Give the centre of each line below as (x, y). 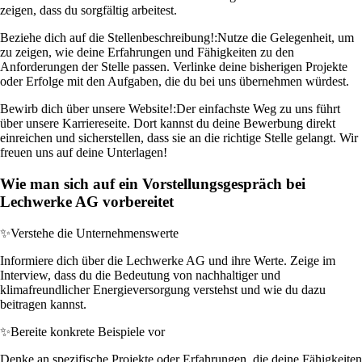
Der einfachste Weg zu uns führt (258, 109)
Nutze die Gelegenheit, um (286, 38)
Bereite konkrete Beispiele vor (88, 331)
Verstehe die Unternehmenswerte (95, 233)
